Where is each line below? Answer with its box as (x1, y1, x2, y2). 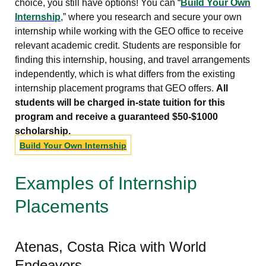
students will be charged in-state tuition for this (15, 97, 225, 107)
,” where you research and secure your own (61, 11, 242, 22)
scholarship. (15, 125, 71, 136)
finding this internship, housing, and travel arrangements (15, 54, 250, 65)
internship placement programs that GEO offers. (15, 83, 216, 93)
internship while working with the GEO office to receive (15, 26, 243, 36)
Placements (15, 196, 113, 216)
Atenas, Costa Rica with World (15, 238, 206, 255)
